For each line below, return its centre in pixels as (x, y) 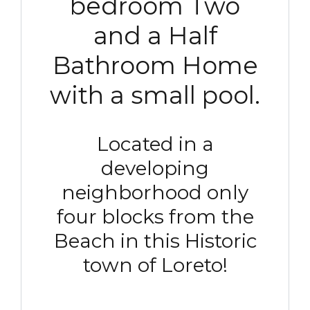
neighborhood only (155, 192)
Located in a (155, 144)
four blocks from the (155, 216)
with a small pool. (155, 95)
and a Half (155, 35)
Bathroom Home (155, 65)
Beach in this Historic (155, 240)
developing (155, 168)
